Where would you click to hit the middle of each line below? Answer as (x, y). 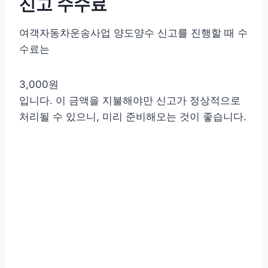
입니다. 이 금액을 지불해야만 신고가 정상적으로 (130, 100)
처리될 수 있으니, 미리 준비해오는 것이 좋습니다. (133, 116)
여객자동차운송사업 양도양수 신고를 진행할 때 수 (133, 33)
